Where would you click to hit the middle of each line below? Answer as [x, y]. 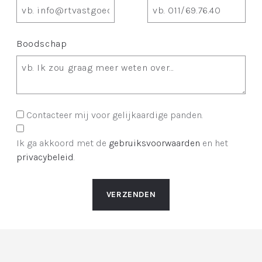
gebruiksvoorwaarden [154, 143]
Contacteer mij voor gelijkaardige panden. [115, 115]
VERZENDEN [131, 194]
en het [214, 143]
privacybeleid [45, 157]
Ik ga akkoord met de [63, 143]
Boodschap [42, 43]
